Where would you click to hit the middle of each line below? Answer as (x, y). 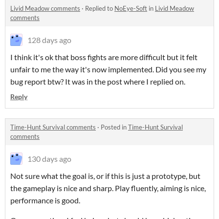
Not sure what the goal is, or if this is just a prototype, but (105, 176)
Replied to (100, 9)
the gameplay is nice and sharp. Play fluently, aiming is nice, (108, 188)
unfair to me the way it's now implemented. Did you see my (108, 69)
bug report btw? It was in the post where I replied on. (98, 82)
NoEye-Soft (131, 9)
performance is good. (46, 200)
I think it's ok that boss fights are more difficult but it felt (104, 57)
